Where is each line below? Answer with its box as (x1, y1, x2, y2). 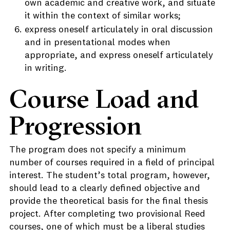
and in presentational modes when (25, 38, 170, 47)
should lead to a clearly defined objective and (9, 184, 200, 193)
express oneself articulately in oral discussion (25, 25, 213, 34)
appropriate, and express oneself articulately (25, 51, 213, 60)
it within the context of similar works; (25, 11, 181, 21)
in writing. (25, 64, 67, 73)
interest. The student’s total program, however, (9, 171, 210, 180)
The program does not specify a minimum (9, 145, 186, 155)
